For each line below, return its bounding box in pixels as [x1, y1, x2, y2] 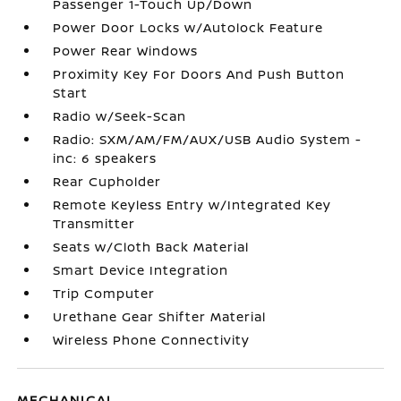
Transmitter [53, 215, 136, 232]
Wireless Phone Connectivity [53, 331, 251, 348]
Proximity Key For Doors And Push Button [53, 65, 346, 82]
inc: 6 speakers [53, 149, 158, 166]
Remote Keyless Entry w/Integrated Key [53, 196, 332, 213]
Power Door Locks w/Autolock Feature [53, 19, 324, 36]
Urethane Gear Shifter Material [53, 308, 267, 325]
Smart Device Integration [53, 261, 229, 278]
